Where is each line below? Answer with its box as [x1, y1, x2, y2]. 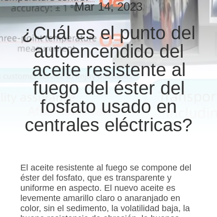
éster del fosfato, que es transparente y [20, 173, 171, 183]
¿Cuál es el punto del [22, 22, 195, 43]
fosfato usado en [40, 95, 177, 117]
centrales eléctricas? [25, 114, 192, 135]
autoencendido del [33, 40, 184, 62]
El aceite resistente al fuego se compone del [20, 163, 191, 173]
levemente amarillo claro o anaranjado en [20, 193, 180, 203]
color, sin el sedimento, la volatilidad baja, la [20, 203, 190, 214]
